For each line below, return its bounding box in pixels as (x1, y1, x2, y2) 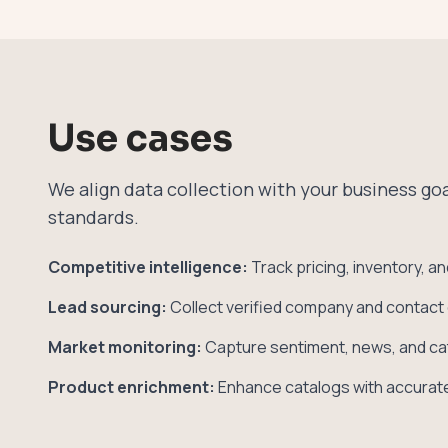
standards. (48, 204, 139, 229)
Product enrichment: (48, 375, 215, 398)
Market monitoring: (48, 335, 202, 358)
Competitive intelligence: (48, 255, 248, 278)
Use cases (48, 115, 233, 161)
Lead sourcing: (48, 295, 167, 318)
